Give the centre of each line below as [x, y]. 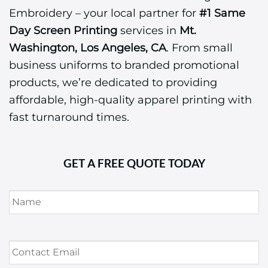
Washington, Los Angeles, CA [88, 48]
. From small [200, 48]
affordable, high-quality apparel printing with [130, 100]
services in [148, 31]
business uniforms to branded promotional [124, 65]
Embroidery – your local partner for [104, 13]
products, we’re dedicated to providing [113, 83]
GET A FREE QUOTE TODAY [134, 163]
